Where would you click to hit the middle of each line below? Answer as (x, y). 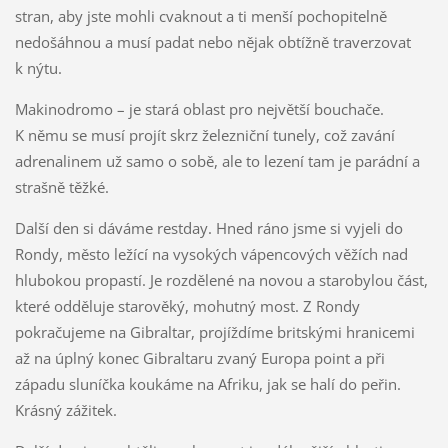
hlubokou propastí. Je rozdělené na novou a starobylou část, (221, 279)
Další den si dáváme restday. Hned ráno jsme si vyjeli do (208, 227)
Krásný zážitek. (65, 409)
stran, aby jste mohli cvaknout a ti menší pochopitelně (200, 15)
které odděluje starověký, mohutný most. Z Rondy (187, 305)
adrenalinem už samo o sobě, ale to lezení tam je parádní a (217, 160)
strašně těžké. (61, 186)
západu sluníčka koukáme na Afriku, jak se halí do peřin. (207, 383)
